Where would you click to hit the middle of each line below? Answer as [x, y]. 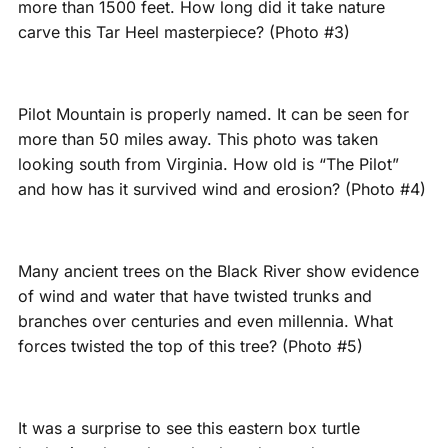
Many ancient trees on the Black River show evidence [218, 271]
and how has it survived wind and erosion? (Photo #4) [221, 189]
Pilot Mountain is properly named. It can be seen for [213, 114]
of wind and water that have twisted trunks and [194, 296]
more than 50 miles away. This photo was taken [197, 139]
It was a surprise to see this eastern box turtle [188, 428]
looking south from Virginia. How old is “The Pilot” [208, 164]
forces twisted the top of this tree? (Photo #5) [190, 346]
